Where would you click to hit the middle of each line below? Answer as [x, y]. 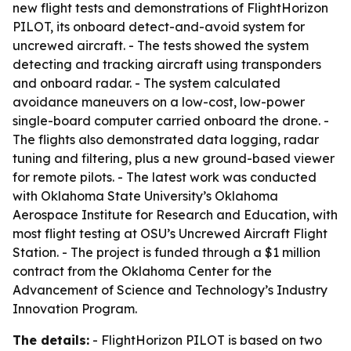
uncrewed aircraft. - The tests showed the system [161, 45]
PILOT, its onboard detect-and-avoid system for [159, 27]
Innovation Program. [75, 309]
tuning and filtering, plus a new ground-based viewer [174, 158]
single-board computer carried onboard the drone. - [171, 121]
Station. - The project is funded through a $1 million [166, 252]
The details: [51, 340]
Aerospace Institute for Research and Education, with [175, 215]
